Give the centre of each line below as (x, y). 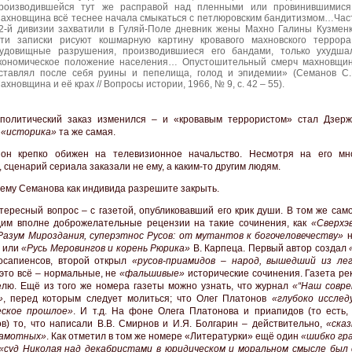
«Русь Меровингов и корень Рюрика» (106, 249)
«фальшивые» (152, 274)
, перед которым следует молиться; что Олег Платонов (137, 299)
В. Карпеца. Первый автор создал (269, 249)
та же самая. (86, 132)
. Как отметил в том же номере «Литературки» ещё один (174, 337)
